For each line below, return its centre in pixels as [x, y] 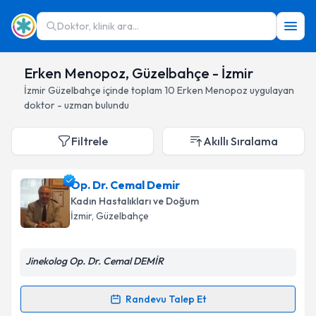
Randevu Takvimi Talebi [111, 306]
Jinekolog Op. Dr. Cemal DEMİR [95, 261]
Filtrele [90, 141]
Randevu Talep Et [166, 299]
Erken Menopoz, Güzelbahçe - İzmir [139, 73]
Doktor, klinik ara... [98, 26]
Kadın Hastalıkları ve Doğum [135, 201]
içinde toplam [132, 90]
